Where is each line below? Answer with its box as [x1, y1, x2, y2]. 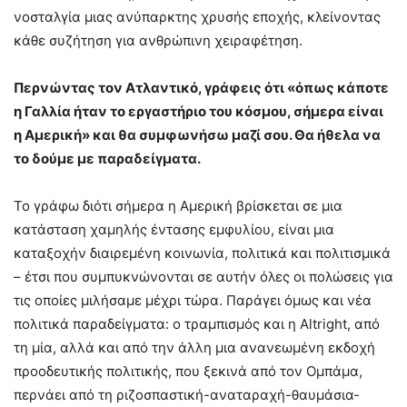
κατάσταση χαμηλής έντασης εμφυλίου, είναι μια [14, 221, 334, 239]
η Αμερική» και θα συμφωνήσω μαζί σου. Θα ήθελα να [14, 126, 381, 144]
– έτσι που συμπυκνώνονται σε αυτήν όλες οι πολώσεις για [14, 268, 393, 286]
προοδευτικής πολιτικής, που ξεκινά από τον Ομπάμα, [14, 362, 362, 381]
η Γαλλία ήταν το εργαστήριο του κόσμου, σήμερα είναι [14, 103, 383, 121]
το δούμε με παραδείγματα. [14, 150, 201, 168]
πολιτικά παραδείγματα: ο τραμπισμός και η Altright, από [14, 315, 380, 333]
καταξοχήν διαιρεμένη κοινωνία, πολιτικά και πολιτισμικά [14, 244, 391, 263]
